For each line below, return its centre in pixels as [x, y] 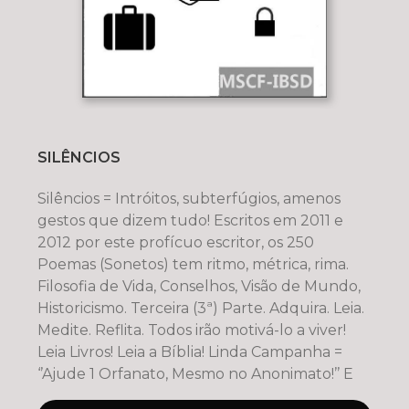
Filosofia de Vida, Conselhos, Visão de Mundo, [199, 286]
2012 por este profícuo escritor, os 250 [175, 242]
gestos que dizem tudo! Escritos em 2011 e [190, 220]
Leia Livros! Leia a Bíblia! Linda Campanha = [189, 351]
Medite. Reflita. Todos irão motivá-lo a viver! [191, 330]
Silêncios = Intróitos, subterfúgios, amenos [189, 198]
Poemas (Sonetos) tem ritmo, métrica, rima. [193, 264]
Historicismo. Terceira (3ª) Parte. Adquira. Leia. [200, 308]
